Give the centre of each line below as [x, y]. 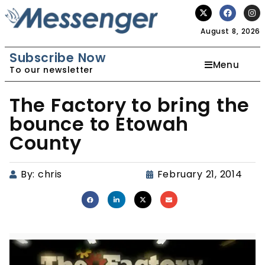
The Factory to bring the [130, 105]
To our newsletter [51, 70]
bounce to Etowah [99, 124]
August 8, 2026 [230, 31]
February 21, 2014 [200, 174]
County [46, 143]
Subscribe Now [58, 58]
